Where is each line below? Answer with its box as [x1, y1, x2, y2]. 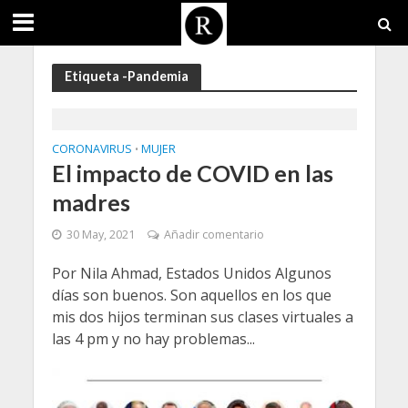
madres [51, 189, 130, 216]
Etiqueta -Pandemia [64, 68, 189, 84]
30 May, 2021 [66, 227, 135, 242]
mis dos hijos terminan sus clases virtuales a [51, 307, 353, 327]
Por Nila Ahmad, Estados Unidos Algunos [51, 263, 331, 283]
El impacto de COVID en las [51, 159, 333, 187]
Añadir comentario [163, 227, 264, 242]
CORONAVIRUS [51, 141, 132, 157]
